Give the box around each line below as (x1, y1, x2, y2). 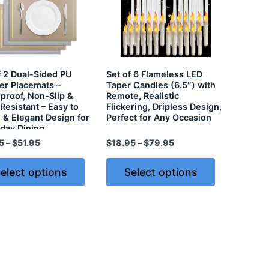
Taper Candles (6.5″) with (106, 80, 216, 91)
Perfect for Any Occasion (106, 112, 212, 123)
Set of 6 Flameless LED (106, 69, 203, 80)
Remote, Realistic (106, 91, 180, 101)
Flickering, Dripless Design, (106, 101, 222, 112)
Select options (124, 166, 198, 179)
